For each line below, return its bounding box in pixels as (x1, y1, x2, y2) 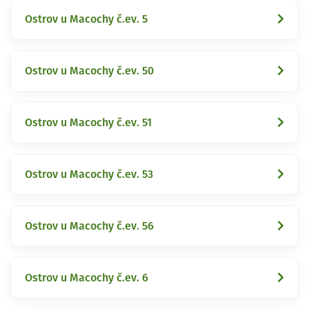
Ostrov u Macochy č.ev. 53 (25, 168, 153, 180)
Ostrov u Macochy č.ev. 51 (25, 117, 152, 128)
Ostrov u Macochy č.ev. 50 (25, 65, 154, 77)
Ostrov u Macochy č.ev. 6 (25, 272, 148, 283)
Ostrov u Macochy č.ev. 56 (25, 220, 154, 232)
